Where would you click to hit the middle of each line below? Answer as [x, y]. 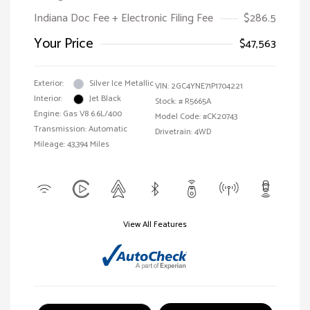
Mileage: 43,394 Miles [72, 145]
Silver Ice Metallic [121, 84]
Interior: [48, 99]
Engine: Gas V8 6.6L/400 [78, 114]
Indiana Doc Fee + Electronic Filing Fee [124, 19]
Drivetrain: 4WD [183, 132]
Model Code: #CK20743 [196, 117]
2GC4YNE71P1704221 [207, 86]
